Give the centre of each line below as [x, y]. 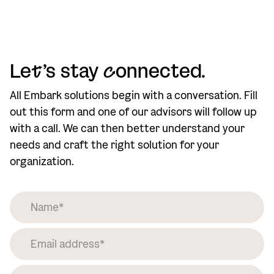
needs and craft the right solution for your [114, 145]
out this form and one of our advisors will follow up [133, 112]
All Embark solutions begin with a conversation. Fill [134, 95]
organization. [42, 161]
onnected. [161, 70]
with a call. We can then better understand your [127, 128]
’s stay [73, 70]
